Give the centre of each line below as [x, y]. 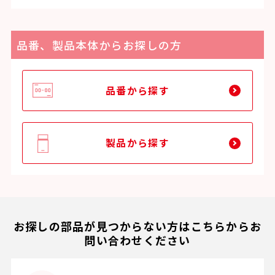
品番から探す [137, 90]
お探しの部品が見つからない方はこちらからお [137, 226]
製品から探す [137, 143]
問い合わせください [137, 240]
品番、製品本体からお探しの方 [99, 45]
